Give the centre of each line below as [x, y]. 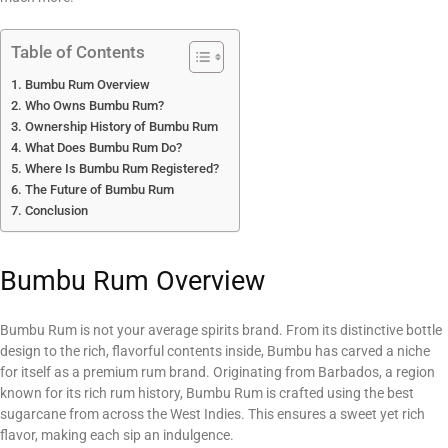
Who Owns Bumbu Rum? [94, 105]
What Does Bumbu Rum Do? [103, 147]
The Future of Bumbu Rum [99, 189]
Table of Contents [78, 51]
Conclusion [56, 210]
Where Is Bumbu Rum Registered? [121, 168]
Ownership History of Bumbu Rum [121, 126]
